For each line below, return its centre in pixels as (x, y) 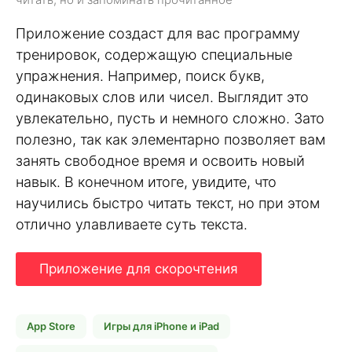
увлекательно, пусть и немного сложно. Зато (170, 119)
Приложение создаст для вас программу (158, 34)
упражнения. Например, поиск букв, (140, 76)
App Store (51, 326)
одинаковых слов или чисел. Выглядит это (162, 97)
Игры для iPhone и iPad (161, 326)
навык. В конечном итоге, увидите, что (146, 182)
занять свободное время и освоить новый (160, 161)
